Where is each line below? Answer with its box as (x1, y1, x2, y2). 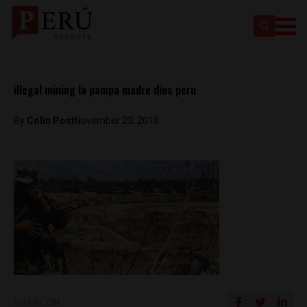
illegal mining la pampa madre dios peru (14, 82, 196, 98)
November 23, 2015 (75, 115, 159, 126)
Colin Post (27, 115, 75, 126)
